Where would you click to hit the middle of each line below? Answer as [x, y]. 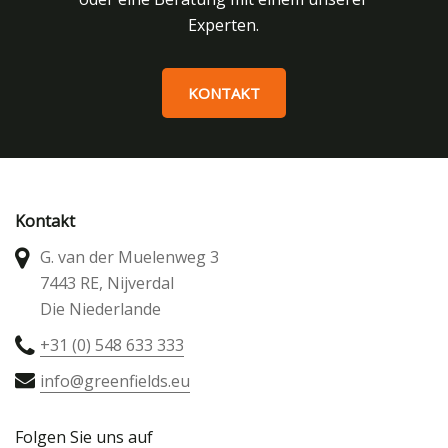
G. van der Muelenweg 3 [129, 256]
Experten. [224, 24]
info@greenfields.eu [115, 380]
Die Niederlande [100, 308]
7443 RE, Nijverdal [107, 282]
